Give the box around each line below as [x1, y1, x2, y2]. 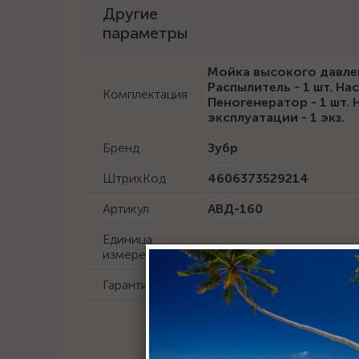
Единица [103, 232, 152, 247]
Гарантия [103, 277, 155, 292]
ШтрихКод [103, 171, 166, 186]
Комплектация [103, 87, 188, 102]
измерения [103, 247, 167, 262]
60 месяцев [208, 277, 281, 292]
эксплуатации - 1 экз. [208, 110, 345, 125]
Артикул [103, 201, 149, 216]
